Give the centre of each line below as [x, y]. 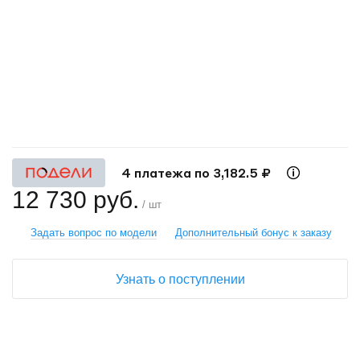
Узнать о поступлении [180, 279]
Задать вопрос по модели [94, 233]
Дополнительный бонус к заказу [254, 233]
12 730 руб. [76, 200]
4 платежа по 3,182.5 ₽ [196, 173]
